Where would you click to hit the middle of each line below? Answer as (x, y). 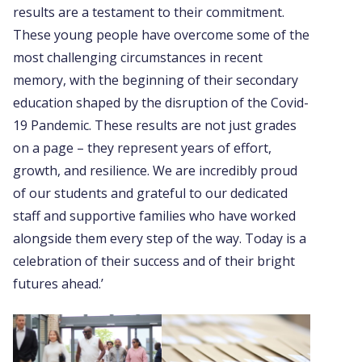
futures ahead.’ (58, 284)
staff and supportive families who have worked (154, 216)
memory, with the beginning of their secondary (156, 80)
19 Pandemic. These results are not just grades (155, 126)
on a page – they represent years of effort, (142, 148)
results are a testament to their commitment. (149, 13)
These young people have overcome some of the (161, 35)
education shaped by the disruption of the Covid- (161, 103)
